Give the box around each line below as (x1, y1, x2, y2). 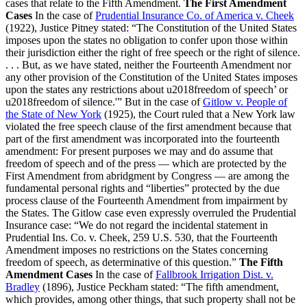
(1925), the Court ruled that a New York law (101, 108, 295, 120)
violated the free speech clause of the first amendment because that (5, 120, 291, 132)
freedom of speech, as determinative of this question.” (5, 256, 239, 268)
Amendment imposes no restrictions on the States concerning (5, 243, 268, 256)
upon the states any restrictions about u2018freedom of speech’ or (5, 83, 288, 95)
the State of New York (5, 108, 101, 120)
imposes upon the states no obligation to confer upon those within (5, 34, 288, 46)
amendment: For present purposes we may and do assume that (5, 145, 273, 157)
